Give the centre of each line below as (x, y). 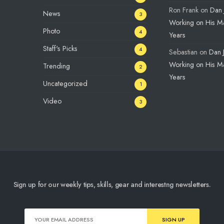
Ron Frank (184, 10)
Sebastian (183, 52)
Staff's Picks (60, 49)
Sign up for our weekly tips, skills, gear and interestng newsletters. (112, 185)
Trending (56, 66)
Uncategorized (65, 84)
